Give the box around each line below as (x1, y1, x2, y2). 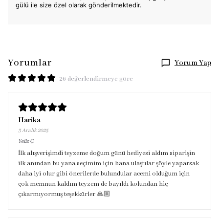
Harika (18, 116, 41, 125)
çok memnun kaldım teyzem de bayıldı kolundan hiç (18, 180, 168, 188)
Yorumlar (8, 57, 52, 69)
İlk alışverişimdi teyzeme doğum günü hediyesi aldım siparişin (18, 149, 195, 157)
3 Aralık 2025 (18, 127, 48, 134)
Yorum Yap (175, 59, 211, 67)
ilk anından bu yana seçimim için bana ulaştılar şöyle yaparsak (18, 159, 199, 168)
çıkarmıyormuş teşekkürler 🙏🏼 (18, 190, 110, 198)
